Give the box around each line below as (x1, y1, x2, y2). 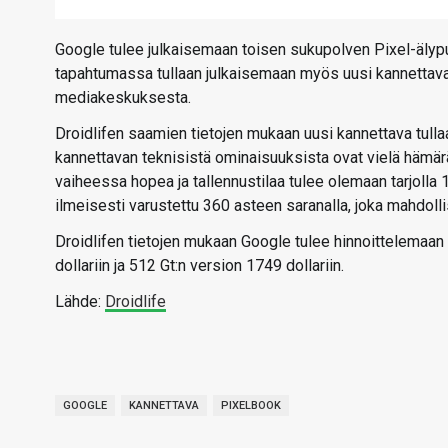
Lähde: (55, 292, 105, 311)
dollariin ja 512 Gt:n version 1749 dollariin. (55, 256, 344, 275)
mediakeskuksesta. (55, 88, 191, 107)
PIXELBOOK (221, 399, 281, 412)
